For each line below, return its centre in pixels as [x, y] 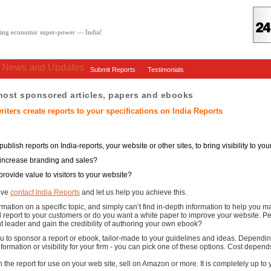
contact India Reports [45, 192]
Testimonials [166, 70]
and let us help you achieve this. [133, 192]
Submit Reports [113, 70]
